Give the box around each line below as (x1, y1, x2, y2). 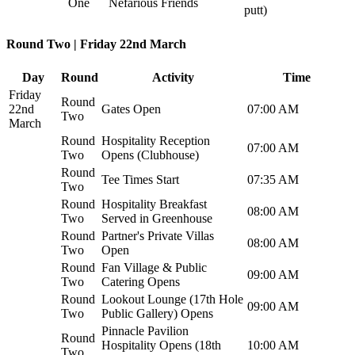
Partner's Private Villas (101, 228, 214, 242)
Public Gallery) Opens (101, 306, 213, 320)
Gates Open (101, 101, 161, 116)
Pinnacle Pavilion (101, 323, 189, 338)
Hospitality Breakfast (101, 197, 207, 211)
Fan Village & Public (101, 260, 207, 274)
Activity (151, 70, 194, 84)
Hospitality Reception (101, 133, 210, 147)
